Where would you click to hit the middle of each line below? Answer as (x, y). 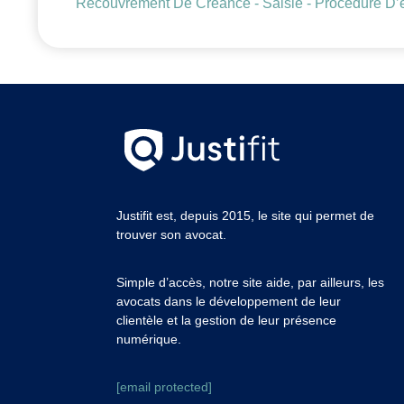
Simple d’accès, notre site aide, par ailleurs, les (250, 282)
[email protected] (164, 386)
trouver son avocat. (171, 234)
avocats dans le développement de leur (229, 301)
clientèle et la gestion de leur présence (226, 320)
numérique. (149, 339)
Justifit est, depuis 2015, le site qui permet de (245, 215)
